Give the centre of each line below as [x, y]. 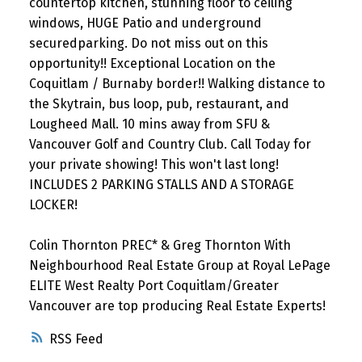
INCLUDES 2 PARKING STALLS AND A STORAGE [161, 185]
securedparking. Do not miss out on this [148, 44]
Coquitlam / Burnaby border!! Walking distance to [177, 84]
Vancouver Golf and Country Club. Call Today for [170, 145]
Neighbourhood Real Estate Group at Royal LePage [179, 266]
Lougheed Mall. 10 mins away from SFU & [149, 124]
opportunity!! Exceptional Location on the [152, 64]
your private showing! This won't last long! [154, 165]
